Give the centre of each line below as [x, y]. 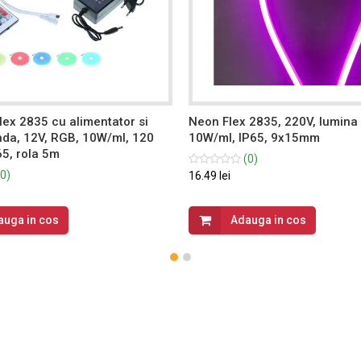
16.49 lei [210, 175]
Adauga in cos [269, 220]
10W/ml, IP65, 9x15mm [255, 137]
